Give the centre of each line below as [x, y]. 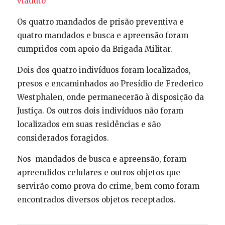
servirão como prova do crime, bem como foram [108, 186]
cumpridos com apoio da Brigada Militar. [94, 49]
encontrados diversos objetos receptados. [96, 199]
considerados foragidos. [63, 138]
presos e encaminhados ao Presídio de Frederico [110, 83]
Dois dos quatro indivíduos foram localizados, [104, 70]
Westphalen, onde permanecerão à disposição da [110, 97]
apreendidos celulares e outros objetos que [98, 172]
